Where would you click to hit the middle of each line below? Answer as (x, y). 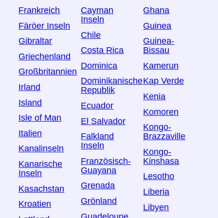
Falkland (98, 136)
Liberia (156, 192)
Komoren (161, 112)
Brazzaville (164, 136)
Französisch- (106, 161)
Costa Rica (102, 50)
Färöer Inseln (45, 26)
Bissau (156, 50)
